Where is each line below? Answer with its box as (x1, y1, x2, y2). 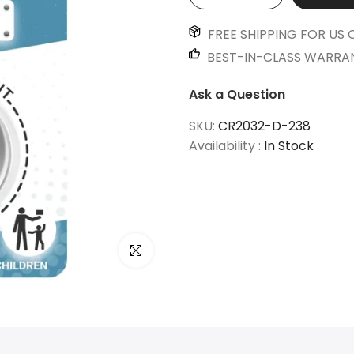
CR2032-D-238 (218, 117, 311, 135)
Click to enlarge (119, 243, 205, 258)
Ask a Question (189, 85, 285, 104)
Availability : (189, 137, 264, 155)
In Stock (264, 137, 314, 155)
